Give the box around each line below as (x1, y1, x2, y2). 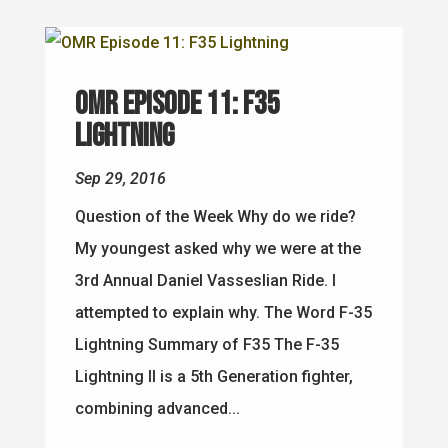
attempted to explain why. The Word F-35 (74, 302, 372, 322)
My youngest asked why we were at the (74, 238, 361, 258)
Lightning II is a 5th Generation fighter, (74, 366, 353, 386)
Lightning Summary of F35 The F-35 (74, 334, 339, 354)
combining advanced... (74, 398, 240, 418)
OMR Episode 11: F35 (74, 84, 280, 124)
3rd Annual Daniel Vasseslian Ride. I (74, 270, 336, 290)
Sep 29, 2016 (74, 168, 166, 188)
